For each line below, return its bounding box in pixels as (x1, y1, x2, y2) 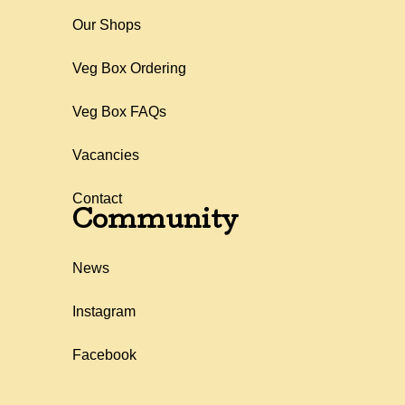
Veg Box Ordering (72, 61, 186, 77)
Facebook (72, 347, 137, 363)
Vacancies (72, 147, 139, 164)
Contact (72, 191, 122, 207)
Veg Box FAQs (72, 104, 166, 120)
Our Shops (72, 17, 141, 33)
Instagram (72, 304, 136, 320)
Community (72, 210, 238, 236)
